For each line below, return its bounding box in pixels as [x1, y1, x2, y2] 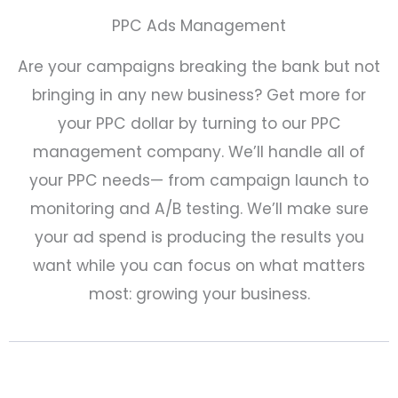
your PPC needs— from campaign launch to [29, 169, 369, 191]
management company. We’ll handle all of [33, 140, 365, 163]
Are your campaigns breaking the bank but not [18, 55, 380, 77]
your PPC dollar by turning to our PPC [57, 112, 341, 134]
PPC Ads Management [112, 14, 286, 36]
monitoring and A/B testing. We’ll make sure [29, 197, 369, 219]
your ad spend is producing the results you [34, 226, 364, 248]
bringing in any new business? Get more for [32, 84, 366, 106]
